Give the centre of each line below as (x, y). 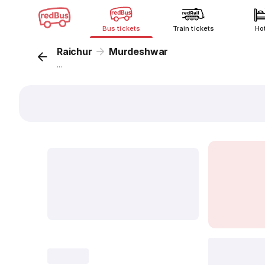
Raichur (75, 51)
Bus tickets (121, 28)
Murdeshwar (139, 51)
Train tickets (193, 28)
